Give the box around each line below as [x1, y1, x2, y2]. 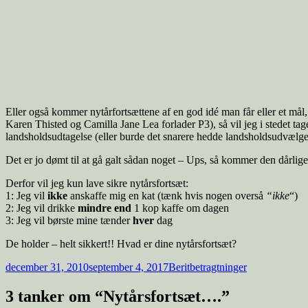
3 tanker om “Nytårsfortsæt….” [5, 287, 230, 306]
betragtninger [190, 261, 247, 274]
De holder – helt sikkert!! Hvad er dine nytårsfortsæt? [5, 238, 236, 250]
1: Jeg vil [5, 190, 47, 202]
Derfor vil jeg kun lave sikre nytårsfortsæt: [5, 177, 188, 190]
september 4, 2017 [89, 261, 168, 274]
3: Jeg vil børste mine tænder [5, 214, 133, 227]
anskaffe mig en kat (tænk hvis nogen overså [67, 190, 266, 202]
